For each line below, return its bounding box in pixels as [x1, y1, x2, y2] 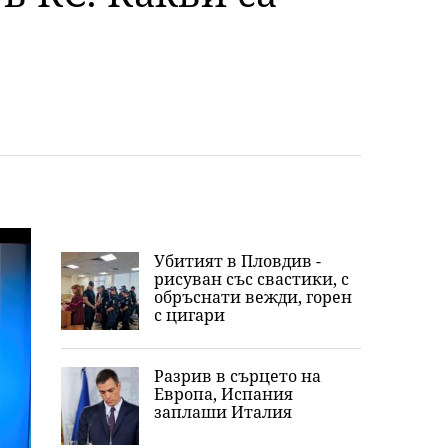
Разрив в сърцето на [154, 365, 321, 387]
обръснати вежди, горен [154, 286, 352, 308]
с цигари [154, 304, 225, 326]
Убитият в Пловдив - [154, 250, 321, 272]
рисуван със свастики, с [154, 268, 349, 290]
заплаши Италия [154, 401, 292, 423]
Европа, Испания [154, 383, 293, 405]
